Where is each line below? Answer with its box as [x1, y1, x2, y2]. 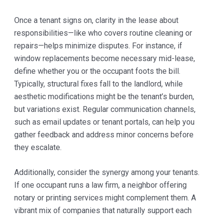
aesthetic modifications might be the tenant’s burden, [14, 91, 194, 101]
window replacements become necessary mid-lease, [14, 53, 195, 63]
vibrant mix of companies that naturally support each [14, 206, 192, 216]
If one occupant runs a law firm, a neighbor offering [14, 180, 187, 190]
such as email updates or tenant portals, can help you [14, 117, 195, 127]
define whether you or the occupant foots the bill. [14, 66, 180, 76]
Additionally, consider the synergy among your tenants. [14, 168, 199, 177]
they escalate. [14, 142, 62, 152]
